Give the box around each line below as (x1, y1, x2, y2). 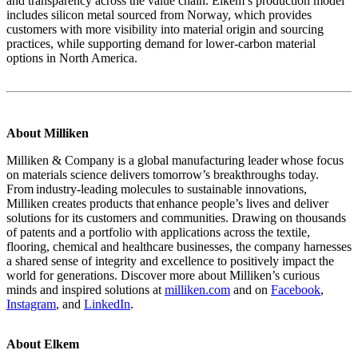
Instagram (6, 296, 56, 311)
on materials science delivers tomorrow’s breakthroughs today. (6, 167, 319, 181)
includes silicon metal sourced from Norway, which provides (6, 7, 312, 22)
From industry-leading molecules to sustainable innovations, (6, 181, 307, 196)
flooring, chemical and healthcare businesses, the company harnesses (6, 239, 352, 253)
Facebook (271, 282, 320, 296)
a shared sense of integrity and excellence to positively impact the (6, 253, 334, 268)
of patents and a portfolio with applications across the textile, (6, 225, 310, 239)
